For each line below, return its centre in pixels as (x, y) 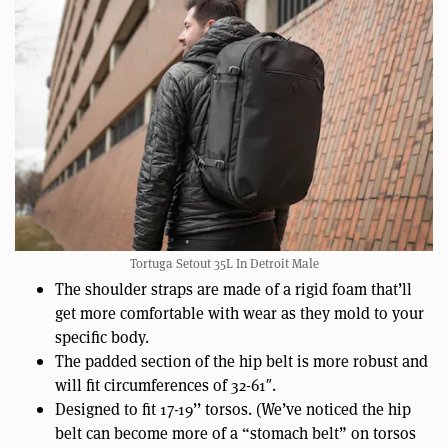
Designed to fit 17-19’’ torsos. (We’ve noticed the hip (233, 409)
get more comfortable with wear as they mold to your (239, 313)
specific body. (102, 337)
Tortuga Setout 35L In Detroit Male (224, 263)
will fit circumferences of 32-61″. (165, 385)
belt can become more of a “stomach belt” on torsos (235, 433)
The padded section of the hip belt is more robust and (241, 361)
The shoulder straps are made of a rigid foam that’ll (233, 289)
